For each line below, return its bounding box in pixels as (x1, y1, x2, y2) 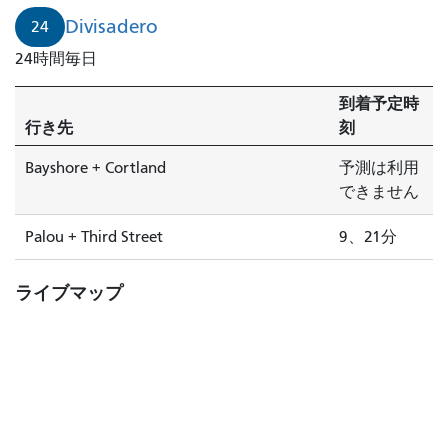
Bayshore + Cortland (25, 159, 166, 178)
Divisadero (65, 15, 158, 39)
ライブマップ (15, 283, 123, 305)
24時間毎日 (15, 50, 97, 69)
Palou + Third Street (25, 228, 163, 247)
